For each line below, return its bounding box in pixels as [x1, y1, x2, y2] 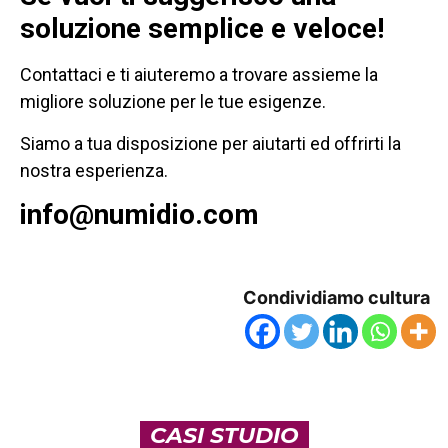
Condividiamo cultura [243, 287, 430, 309]
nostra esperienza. [20, 159, 172, 181]
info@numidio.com [20, 198, 266, 232]
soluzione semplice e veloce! [20, 12, 384, 46]
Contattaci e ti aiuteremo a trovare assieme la [20, 64, 378, 86]
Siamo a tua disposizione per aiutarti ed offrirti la [20, 132, 401, 154]
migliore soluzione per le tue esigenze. [20, 91, 330, 113]
